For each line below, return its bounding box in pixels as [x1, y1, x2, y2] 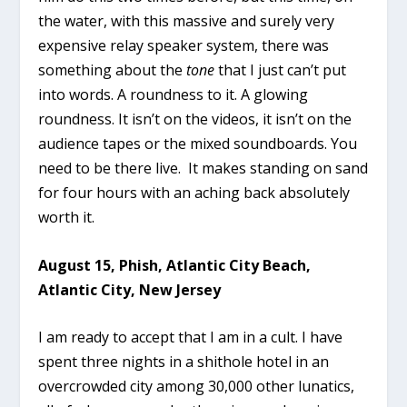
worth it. [38, 207, 95, 228]
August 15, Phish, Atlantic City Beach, [38, 254, 312, 275]
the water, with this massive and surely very [38, 11, 335, 32]
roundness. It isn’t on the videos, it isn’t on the [38, 109, 352, 130]
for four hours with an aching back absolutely [38, 183, 351, 203]
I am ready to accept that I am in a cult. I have [38, 327, 343, 348]
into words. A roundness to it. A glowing [38, 84, 309, 105]
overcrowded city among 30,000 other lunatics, [38, 376, 355, 397]
